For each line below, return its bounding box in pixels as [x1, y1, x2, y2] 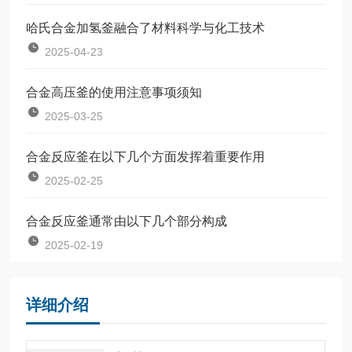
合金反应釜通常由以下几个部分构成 [26, 214, 228, 228]
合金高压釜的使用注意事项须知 [26, 85, 203, 99]
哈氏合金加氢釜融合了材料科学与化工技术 [26, 20, 266, 35]
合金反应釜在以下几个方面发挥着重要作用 [26, 149, 266, 163]
